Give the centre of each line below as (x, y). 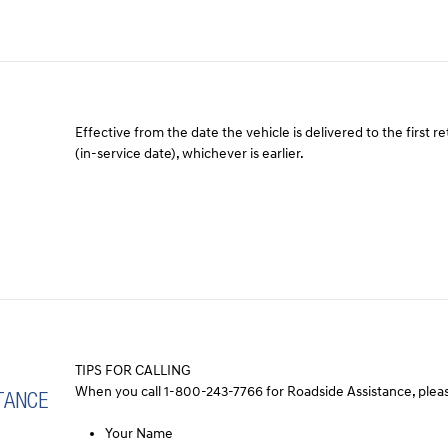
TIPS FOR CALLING (133, 371)
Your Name (139, 434)
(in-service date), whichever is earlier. (190, 154)
